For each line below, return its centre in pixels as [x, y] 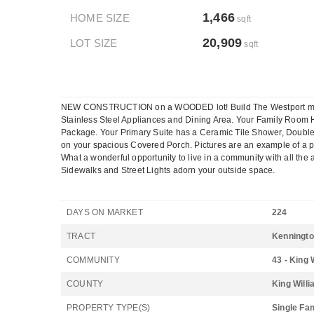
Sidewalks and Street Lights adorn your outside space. [168, 170]
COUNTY [85, 284]
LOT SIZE [94, 43]
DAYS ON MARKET [105, 212]
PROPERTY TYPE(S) [109, 308]
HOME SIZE [100, 18]
